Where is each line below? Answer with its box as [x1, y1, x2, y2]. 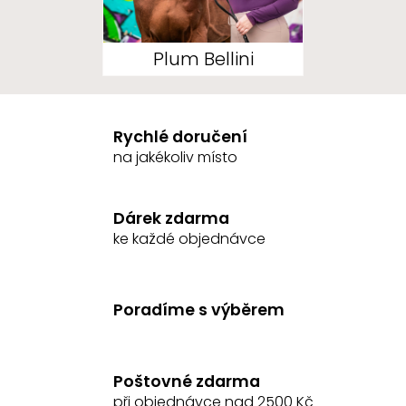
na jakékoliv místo [113, 146, 237, 168]
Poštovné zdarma [113, 370, 260, 392]
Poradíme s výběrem [113, 298, 285, 321]
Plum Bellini [152, 46, 254, 72]
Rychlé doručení [113, 125, 247, 148]
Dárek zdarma [113, 207, 229, 229]
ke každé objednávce [113, 227, 266, 249]
